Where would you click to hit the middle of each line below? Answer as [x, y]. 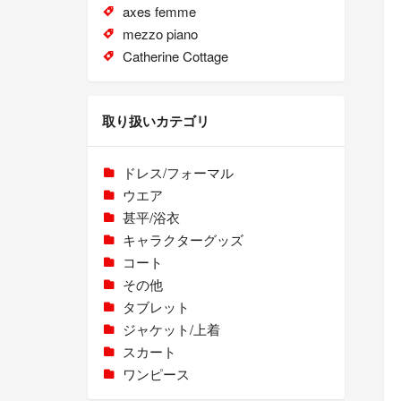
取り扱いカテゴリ [156, 121]
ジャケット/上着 [171, 329]
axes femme [159, 12]
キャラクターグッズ [183, 240]
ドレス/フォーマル [178, 173]
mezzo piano [160, 34]
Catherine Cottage [175, 56]
